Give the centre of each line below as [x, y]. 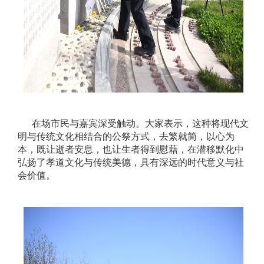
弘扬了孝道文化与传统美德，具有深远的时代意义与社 [131, 162]
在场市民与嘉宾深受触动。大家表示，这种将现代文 [133, 123]
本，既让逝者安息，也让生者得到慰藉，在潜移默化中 [131, 149]
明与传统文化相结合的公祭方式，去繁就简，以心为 [126, 136]
